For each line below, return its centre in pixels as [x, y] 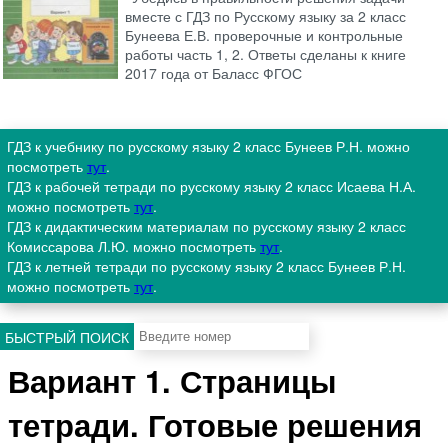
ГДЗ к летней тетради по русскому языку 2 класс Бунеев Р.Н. [206, 266]
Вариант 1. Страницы [172, 380]
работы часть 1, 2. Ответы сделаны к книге [266, 54]
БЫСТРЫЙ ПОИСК [67, 336]
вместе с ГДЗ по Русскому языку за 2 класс [266, 16]
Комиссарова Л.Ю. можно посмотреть [133, 246]
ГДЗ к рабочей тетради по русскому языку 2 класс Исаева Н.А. [211, 186]
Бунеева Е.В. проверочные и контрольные [264, 35]
